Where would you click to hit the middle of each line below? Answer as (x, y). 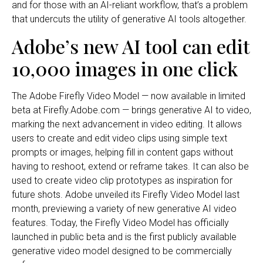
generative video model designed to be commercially (122, 251)
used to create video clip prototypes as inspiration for (122, 180)
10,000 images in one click (125, 68)
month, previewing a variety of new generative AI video (124, 208)
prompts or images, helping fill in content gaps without (122, 152)
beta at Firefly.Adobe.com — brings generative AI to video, (131, 110)
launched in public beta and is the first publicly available (124, 237)
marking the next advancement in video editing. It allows (127, 124)
